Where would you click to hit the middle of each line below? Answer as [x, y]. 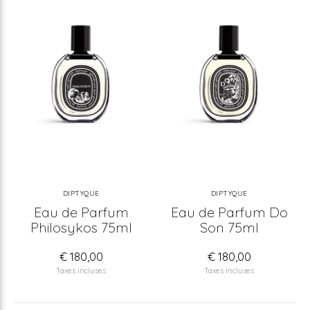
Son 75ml [229, 228]
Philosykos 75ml [81, 228]
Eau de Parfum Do [229, 212]
